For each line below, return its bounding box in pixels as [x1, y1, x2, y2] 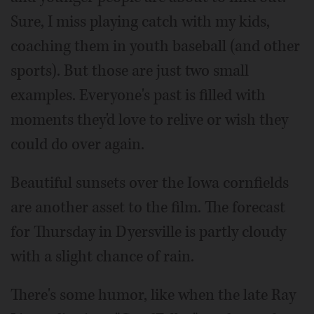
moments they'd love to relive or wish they [11, 109, 288, 131]
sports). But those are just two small [11, 60, 249, 82]
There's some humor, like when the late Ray [11, 285, 296, 306]
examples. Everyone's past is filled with [11, 85, 266, 107]
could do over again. [11, 134, 144, 156]
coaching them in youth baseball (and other [11, 36, 300, 57]
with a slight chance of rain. [11, 246, 194, 268]
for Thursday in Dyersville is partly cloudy [11, 221, 286, 243]
